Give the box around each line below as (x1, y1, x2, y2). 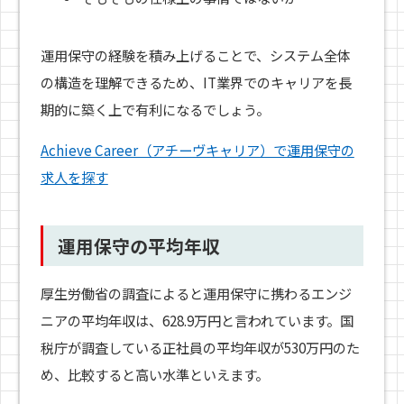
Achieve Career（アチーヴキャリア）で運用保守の (40, 139, 354, 160)
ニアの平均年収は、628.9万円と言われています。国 (40, 310, 353, 331)
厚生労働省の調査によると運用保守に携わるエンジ (40, 283, 352, 304)
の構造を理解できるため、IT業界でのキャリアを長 (40, 71, 352, 92)
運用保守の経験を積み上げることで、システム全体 (40, 44, 351, 65)
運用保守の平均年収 (57, 233, 220, 260)
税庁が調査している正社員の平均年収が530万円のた (40, 337, 360, 358)
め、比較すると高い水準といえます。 (40, 364, 269, 385)
